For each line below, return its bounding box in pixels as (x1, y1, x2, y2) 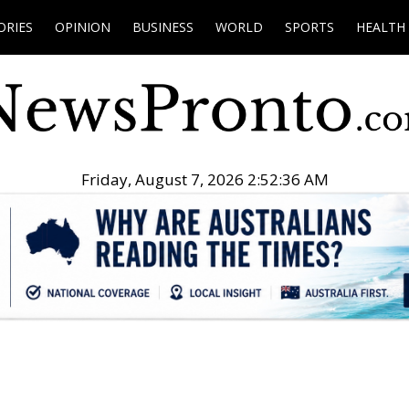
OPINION (55, 18, 110, 36)
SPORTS (285, 18, 334, 36)
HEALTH (356, 18, 405, 36)
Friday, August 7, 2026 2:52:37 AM (80, 169, 329, 191)
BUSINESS (132, 18, 194, 36)
